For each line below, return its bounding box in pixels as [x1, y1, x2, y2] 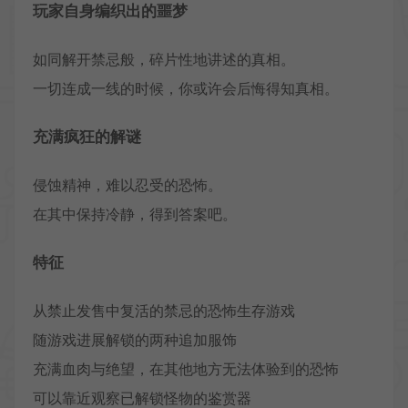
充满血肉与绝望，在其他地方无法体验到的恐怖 [33, 359, 339, 378]
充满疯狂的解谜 [33, 127, 141, 146]
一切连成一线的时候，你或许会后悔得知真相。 [33, 78, 339, 97]
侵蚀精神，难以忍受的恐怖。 [33, 175, 222, 194]
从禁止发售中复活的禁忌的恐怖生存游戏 [33, 301, 295, 320]
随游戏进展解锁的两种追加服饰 [33, 330, 237, 349]
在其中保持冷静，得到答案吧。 [33, 204, 237, 223]
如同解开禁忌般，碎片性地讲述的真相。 [33, 49, 295, 68]
